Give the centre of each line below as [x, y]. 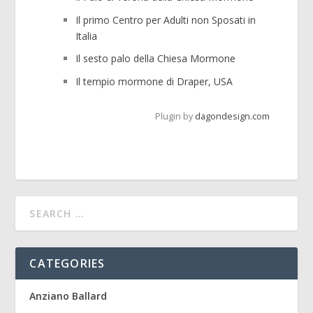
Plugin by [175, 117]
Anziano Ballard [68, 296]
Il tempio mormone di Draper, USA [154, 82]
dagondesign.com [232, 117]
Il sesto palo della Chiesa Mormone [156, 59]
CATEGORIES [67, 264]
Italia [87, 36]
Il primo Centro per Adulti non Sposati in [166, 20]
